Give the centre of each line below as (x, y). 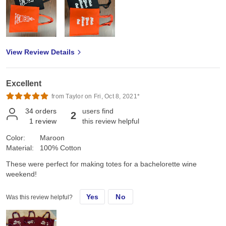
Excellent (24, 83)
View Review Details (40, 52)
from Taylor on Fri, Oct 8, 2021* (96, 96)
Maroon (52, 137)
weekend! (21, 174)
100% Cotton (61, 148)
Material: (20, 148)
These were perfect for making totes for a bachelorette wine (101, 164)
